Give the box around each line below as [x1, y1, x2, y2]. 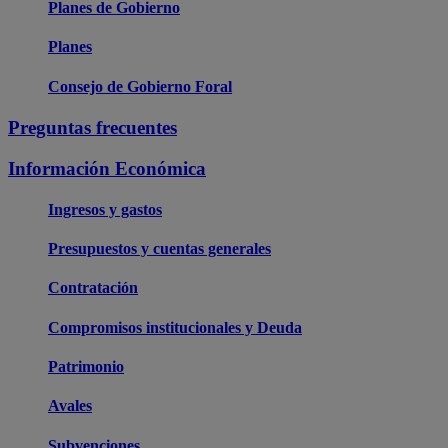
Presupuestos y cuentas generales [48, 240, 271, 258]
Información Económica [8, 157, 206, 179]
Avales [48, 397, 92, 415]
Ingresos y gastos [48, 200, 162, 218]
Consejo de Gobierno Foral [48, 77, 232, 95]
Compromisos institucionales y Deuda [48, 318, 302, 336]
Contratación [48, 279, 138, 297]
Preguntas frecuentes [8, 116, 177, 138]
